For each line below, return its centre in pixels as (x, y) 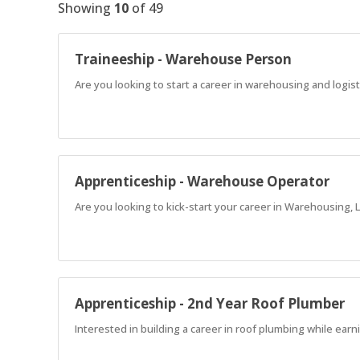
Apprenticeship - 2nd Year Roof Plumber (210, 303)
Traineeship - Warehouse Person (183, 59)
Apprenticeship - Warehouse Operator (202, 181)
